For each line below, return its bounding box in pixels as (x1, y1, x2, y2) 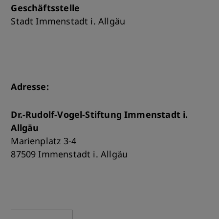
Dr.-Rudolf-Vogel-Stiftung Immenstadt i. (11, 109, 188, 120)
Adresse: (11, 81, 49, 92)
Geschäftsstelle (11, 2, 80, 14)
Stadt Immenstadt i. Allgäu (11, 15, 126, 27)
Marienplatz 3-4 (11, 135, 77, 147)
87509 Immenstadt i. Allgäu (11, 148, 128, 160)
